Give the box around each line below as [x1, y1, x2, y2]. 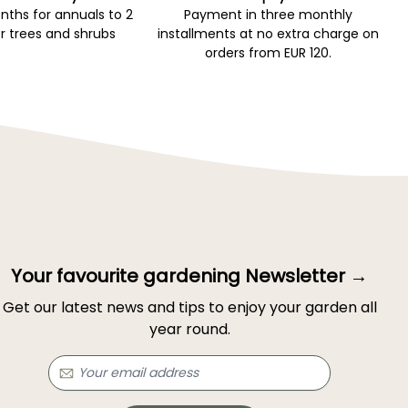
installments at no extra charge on [157, 25, 379, 44]
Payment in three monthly [183, 5, 352, 25]
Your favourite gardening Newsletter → [11, 262, 368, 289]
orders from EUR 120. [204, 44, 331, 63]
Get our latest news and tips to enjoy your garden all [2, 296, 377, 318]
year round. [148, 318, 230, 340]
